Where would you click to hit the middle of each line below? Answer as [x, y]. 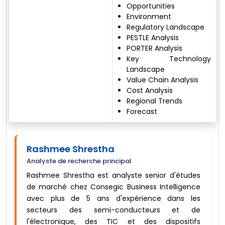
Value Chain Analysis [162, 80]
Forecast [142, 112]
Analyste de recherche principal [79, 161]
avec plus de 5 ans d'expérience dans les [114, 199]
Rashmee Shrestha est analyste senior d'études [114, 176]
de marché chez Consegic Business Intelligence [114, 187]
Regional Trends [154, 101]
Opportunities [151, 6]
